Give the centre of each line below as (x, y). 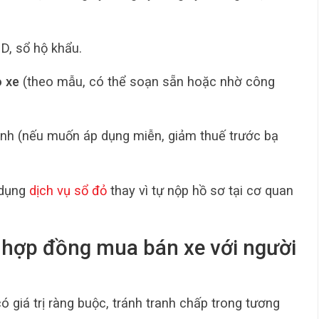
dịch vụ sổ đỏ (68, 190)
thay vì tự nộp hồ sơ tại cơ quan (200, 190)
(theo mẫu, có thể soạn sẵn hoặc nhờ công (147, 82)
